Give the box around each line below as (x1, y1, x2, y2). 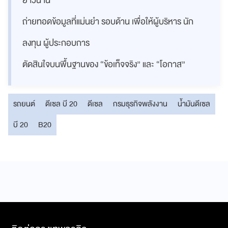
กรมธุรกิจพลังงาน (113, 97, 167, 110)
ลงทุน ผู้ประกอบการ (22, 35, 90, 50)
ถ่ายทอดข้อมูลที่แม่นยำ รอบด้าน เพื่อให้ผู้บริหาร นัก (22, 14, 193, 29)
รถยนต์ (13, 97, 35, 110)
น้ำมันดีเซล (178, 97, 210, 110)
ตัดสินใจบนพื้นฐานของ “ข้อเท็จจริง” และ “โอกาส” (22, 56, 185, 72)
